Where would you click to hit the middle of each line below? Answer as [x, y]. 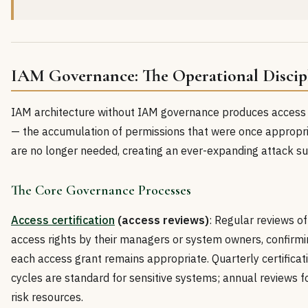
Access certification [63, 220]
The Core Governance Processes [101, 191]
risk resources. [47, 297]
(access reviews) [162, 220]
